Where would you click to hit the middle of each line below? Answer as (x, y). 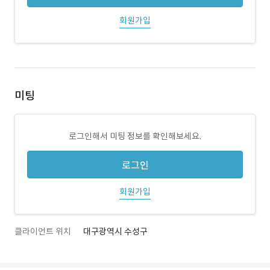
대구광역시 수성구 (115, 231)
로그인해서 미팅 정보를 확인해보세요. (135, 136)
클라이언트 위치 (43, 231)
